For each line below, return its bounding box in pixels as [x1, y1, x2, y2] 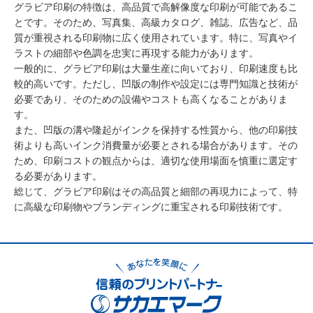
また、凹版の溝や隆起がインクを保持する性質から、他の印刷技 [14, 124, 298, 136]
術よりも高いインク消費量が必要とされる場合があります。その [14, 140, 298, 151]
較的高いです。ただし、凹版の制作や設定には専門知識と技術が [14, 78, 298, 89]
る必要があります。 [14, 170, 102, 182]
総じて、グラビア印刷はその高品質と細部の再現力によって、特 [14, 186, 298, 197]
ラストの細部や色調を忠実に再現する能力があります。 [14, 48, 259, 59]
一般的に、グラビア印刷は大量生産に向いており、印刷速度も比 [14, 63, 298, 74]
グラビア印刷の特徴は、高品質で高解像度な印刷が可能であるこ [14, 1, 298, 13]
